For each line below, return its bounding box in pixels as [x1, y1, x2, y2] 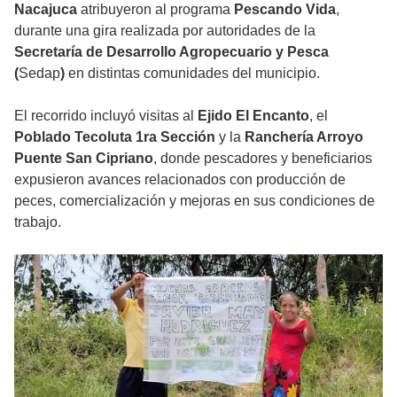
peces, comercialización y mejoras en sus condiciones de [14, 193, 375, 209]
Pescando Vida [234, 2, 336, 18]
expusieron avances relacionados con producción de [14, 172, 346, 188]
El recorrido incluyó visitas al [14, 108, 198, 124]
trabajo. [14, 214, 61, 230]
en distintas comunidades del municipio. [65, 66, 320, 82]
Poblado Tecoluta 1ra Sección [14, 129, 215, 145]
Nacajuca [14, 2, 77, 18]
